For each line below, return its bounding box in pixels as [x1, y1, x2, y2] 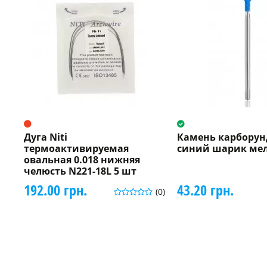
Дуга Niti [24, 130, 67, 144]
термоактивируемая [24, 141, 129, 155]
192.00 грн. [24, 179, 87, 200]
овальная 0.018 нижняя [24, 153, 140, 166]
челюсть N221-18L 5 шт [24, 164, 136, 178]
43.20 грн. [176, 179, 234, 200]
